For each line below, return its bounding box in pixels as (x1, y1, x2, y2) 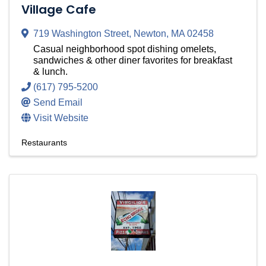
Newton (134, 28, 166, 39)
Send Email (33, 97, 83, 108)
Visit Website (33, 113, 88, 123)
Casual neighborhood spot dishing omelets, (33, 44, 216, 55)
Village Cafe (21, 1, 96, 18)
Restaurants (21, 138, 67, 148)
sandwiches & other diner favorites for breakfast (33, 55, 232, 66)
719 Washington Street (33, 28, 129, 39)
